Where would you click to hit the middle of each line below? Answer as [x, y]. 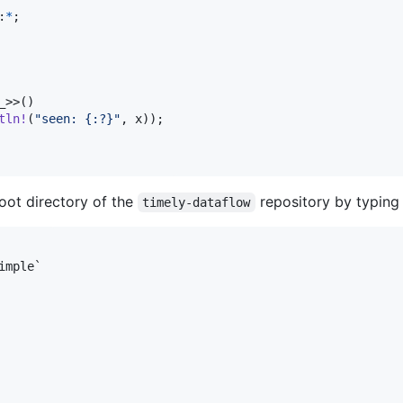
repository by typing [327, 202]
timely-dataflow [197, 203]
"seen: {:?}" [77, 119]
